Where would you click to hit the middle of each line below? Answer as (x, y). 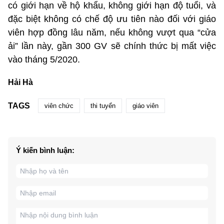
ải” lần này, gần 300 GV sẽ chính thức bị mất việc (112, 46)
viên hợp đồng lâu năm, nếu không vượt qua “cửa (112, 33)
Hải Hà (20, 82)
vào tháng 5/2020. (44, 60)
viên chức (59, 106)
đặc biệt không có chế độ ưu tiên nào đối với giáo (112, 19)
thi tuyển (103, 106)
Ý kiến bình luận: (45, 150)
